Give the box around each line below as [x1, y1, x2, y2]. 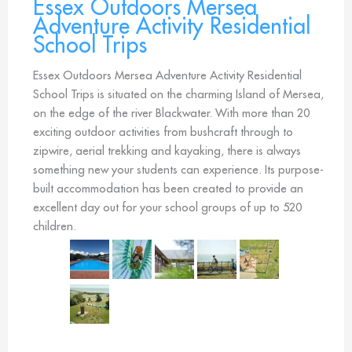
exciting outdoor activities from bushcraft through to [33, 124, 293, 140]
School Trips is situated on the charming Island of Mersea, [33, 86, 324, 102]
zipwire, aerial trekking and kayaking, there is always [33, 143, 301, 159]
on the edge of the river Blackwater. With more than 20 [33, 105, 310, 121]
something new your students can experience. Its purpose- [33, 162, 324, 178]
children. [33, 218, 76, 234]
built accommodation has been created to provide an [33, 181, 303, 196]
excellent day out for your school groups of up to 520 [33, 200, 302, 215]
